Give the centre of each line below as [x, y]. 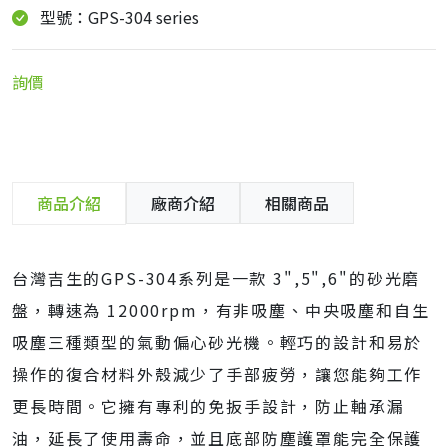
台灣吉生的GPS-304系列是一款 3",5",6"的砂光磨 [216, 278]
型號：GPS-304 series [119, 17]
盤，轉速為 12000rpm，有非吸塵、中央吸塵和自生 [221, 310]
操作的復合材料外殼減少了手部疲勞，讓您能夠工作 [217, 374]
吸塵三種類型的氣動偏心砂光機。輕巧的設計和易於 [217, 342]
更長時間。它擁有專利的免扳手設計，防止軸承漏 [208, 406]
